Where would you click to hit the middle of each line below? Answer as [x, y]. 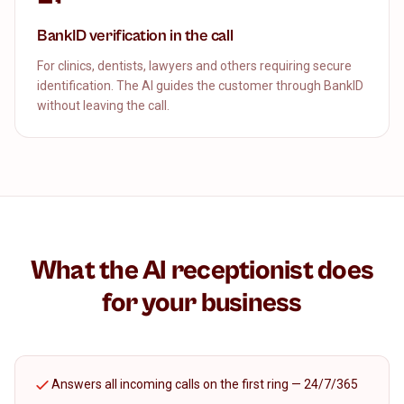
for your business [202, 303]
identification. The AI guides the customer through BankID [200, 86]
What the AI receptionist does [202, 271]
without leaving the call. [103, 106]
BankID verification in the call [135, 36]
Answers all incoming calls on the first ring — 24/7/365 [205, 384]
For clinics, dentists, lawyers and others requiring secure [194, 66]
